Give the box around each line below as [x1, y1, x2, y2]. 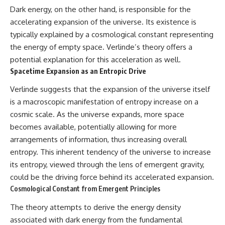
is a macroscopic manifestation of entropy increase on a [10, 97, 198, 107]
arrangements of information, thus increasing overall [10, 135, 187, 145]
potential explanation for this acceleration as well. [10, 54, 181, 64]
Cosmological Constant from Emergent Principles [10, 184, 160, 193]
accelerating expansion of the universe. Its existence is [10, 17, 196, 27]
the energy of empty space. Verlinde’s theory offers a [10, 42, 192, 52]
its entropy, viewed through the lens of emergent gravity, [10, 160, 204, 170]
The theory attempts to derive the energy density [10, 202, 181, 212]
